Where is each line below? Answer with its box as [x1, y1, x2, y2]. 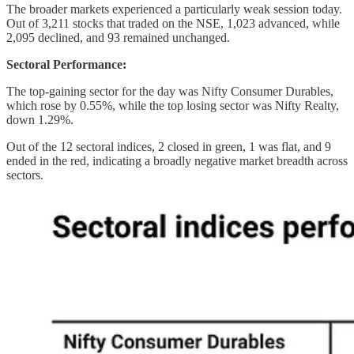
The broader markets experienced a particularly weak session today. [6, 2, 342, 16]
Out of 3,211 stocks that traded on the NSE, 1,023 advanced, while [6, 16, 340, 30]
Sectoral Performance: [6, 57, 126, 71]
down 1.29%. [6, 112, 73, 126]
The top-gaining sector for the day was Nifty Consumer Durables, [6, 84, 333, 98]
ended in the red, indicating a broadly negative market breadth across [6, 153, 348, 168]
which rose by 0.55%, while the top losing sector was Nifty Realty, [6, 98, 339, 112]
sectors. [6, 168, 43, 182]
